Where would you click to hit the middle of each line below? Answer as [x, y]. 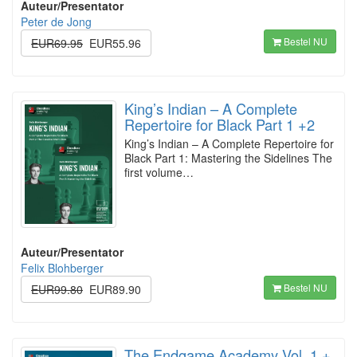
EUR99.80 [57, 290]
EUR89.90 [115, 290]
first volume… [159, 172]
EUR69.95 [57, 43]
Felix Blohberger [62, 268]
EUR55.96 [115, 43]
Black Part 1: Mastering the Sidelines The [228, 158]
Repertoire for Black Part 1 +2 [220, 124]
